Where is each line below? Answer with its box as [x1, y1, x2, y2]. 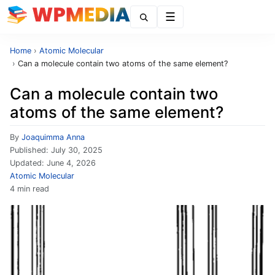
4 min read [10, 184, 49, 193]
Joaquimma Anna [21, 133, 85, 142]
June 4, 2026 [47, 158, 96, 168]
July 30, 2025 [51, 145, 103, 155]
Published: [10, 145, 51, 155]
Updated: [10, 158, 47, 168]
